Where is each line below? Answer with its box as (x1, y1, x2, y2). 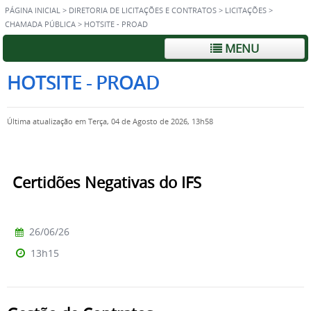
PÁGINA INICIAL (5, 6, 60, 15)
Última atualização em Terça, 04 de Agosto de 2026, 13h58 (7, 117, 213, 126)
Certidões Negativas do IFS (12, 172, 201, 193)
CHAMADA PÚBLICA (5, 19, 76, 29)
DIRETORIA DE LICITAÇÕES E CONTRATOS (69, 6, 217, 15)
